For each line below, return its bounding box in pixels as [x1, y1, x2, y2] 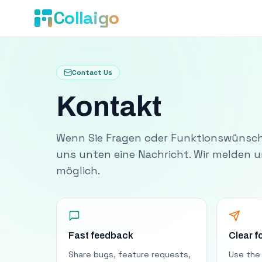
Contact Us [72, 68, 112, 77]
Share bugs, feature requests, [68, 249, 191, 260]
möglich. [56, 164, 100, 177]
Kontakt [56, 91, 161, 122]
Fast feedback [68, 230, 133, 240]
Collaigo [54, 6, 119, 29]
